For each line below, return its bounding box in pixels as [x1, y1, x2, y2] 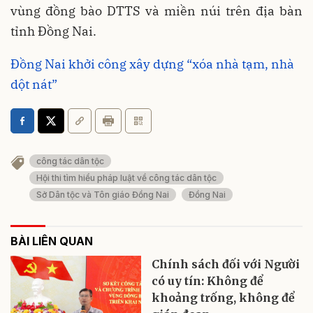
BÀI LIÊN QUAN [10, 234, 93, 249]
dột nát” [10, 75, 57, 92]
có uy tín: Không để [152, 274, 264, 289]
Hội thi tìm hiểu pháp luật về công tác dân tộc [36, 173, 217, 184]
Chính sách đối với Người [152, 257, 300, 272]
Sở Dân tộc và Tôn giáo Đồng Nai [36, 189, 169, 201]
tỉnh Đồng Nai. [10, 22, 96, 39]
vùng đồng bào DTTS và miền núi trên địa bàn [10, 2, 303, 19]
